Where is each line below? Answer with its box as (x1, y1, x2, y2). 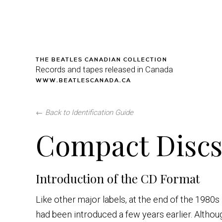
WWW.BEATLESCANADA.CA (36, 77, 131, 84)
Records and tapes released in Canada (36, 64, 173, 74)
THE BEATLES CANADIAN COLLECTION (36, 56, 167, 63)
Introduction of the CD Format (36, 170, 200, 186)
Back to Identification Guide (45, 108, 133, 117)
